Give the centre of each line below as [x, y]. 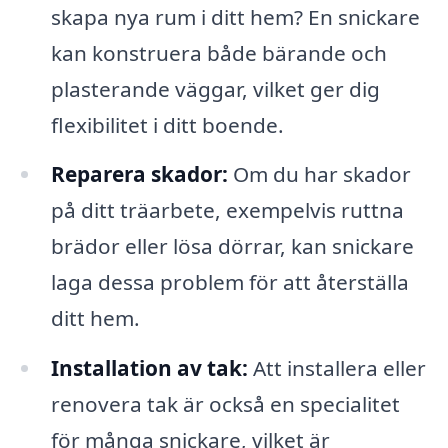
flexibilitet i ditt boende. [167, 124]
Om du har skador [319, 174]
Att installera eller [336, 368]
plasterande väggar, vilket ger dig [215, 88]
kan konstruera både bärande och [218, 52]
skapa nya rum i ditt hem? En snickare [235, 16]
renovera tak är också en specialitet [225, 404]
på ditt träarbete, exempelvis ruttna [227, 210]
